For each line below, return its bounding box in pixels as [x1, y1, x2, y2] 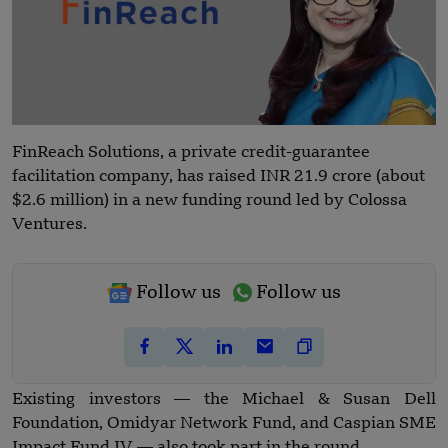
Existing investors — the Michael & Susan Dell [12, 391, 436, 408]
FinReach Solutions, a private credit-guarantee [12, 144, 370, 161]
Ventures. [12, 216, 87, 233]
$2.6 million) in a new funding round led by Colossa [12, 192, 407, 209]
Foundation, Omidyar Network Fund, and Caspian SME [12, 415, 436, 432]
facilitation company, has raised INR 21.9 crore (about [12, 168, 425, 185]
